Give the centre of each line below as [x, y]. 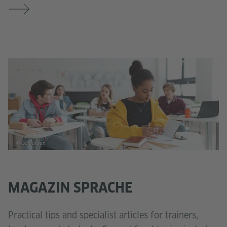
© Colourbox [31, 143]
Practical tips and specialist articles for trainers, [103, 215]
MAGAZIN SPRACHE [70, 187]
